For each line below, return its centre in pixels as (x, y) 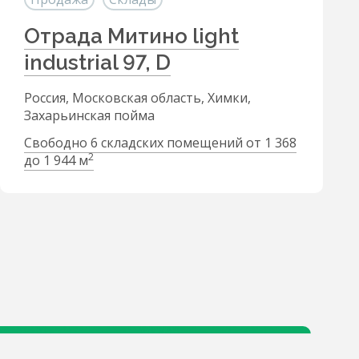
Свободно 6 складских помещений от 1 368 (160, 143)
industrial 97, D (97, 63)
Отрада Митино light (131, 36)
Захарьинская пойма (89, 115)
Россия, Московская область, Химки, (137, 98)
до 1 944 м (56, 160)
